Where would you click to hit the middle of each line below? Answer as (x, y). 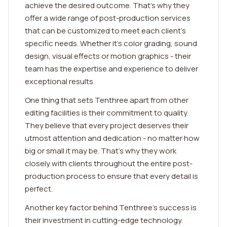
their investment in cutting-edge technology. (104, 220)
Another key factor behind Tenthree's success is (111, 207)
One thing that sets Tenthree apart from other (107, 100)
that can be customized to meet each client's (105, 31)
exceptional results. (60, 81)
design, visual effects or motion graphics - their (108, 56)
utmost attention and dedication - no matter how (112, 138)
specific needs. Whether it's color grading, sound (111, 43)
